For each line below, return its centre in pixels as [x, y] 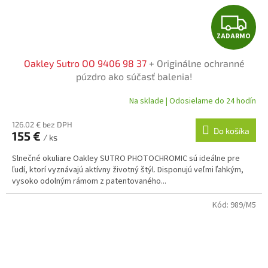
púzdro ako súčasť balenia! [134, 77]
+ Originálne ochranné [197, 63]
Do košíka [232, 131]
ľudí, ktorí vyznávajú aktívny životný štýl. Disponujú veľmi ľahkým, [128, 170]
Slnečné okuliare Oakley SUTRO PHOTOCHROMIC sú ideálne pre [126, 159]
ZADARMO [234, 36]
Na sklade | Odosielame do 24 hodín [193, 101]
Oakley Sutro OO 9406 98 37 [86, 63]
